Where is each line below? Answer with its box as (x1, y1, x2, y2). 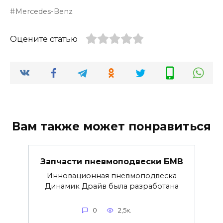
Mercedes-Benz (15, 7, 73, 16)
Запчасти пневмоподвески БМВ (40, 156, 183, 166)
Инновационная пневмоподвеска (46, 171, 177, 180)
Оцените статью (10, 34, 78, 44)
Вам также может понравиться (12, 119, 211, 134)
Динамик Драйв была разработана (44, 181, 179, 191)
